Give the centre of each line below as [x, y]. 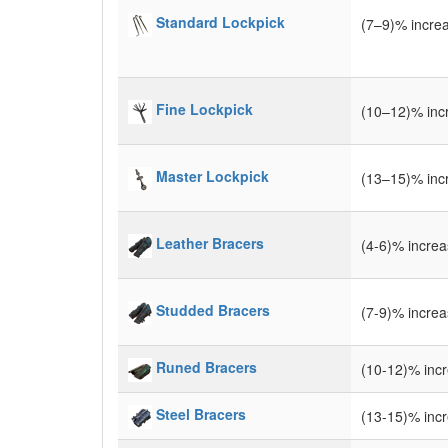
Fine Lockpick [204, 109]
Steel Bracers [201, 414]
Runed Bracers [206, 367]
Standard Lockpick [220, 22]
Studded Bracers [213, 310]
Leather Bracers [210, 243]
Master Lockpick [212, 176]
